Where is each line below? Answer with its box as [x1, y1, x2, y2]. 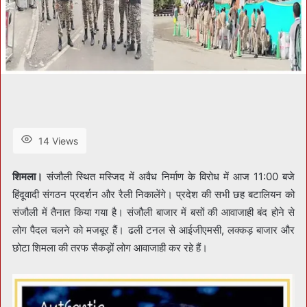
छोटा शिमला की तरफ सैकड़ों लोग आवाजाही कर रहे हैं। [12, 241, 208, 254]
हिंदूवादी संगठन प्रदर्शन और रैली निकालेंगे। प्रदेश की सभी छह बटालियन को [12, 187, 295, 201]
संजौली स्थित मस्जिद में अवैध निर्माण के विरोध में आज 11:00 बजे [42, 169, 295, 183]
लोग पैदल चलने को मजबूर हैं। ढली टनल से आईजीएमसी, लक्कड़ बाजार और [12, 223, 295, 236]
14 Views [38, 134, 78, 147]
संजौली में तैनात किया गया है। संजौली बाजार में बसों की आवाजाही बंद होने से [12, 205, 295, 219]
